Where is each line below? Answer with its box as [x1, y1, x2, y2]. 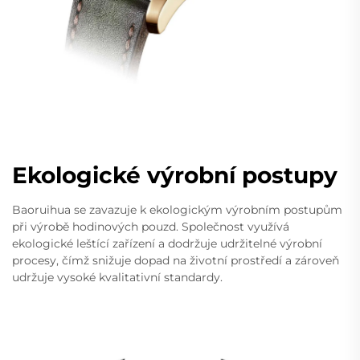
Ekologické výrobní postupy [12, 162, 337, 190]
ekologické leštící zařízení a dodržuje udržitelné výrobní [12, 236, 322, 252]
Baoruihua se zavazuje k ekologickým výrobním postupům [12, 202, 342, 218]
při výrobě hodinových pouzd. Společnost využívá [12, 219, 289, 235]
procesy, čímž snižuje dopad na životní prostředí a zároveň [12, 253, 339, 268]
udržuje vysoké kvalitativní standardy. [12, 270, 223, 285]
